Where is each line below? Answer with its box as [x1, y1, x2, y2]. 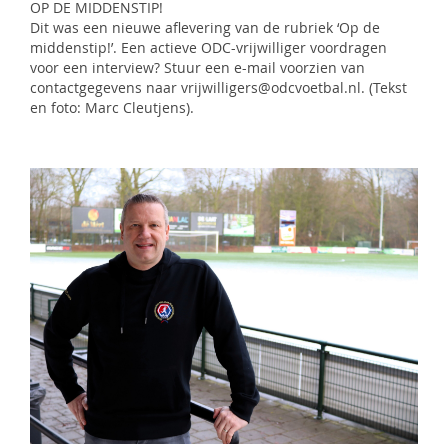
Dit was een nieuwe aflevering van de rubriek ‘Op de [30, 18, 380, 37]
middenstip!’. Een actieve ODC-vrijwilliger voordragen [30, 38, 387, 57]
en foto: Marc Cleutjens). [30, 98, 194, 117]
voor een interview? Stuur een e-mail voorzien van [30, 58, 365, 77]
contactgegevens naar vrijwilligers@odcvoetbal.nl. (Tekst [30, 78, 407, 97]
